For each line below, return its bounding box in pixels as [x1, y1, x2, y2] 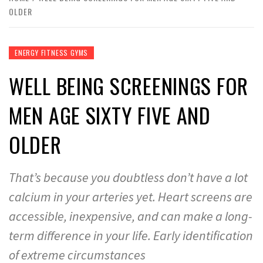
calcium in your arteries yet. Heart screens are [9, 188, 252, 205]
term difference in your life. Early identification [9, 227, 253, 244]
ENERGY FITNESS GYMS [15, 48, 89, 58]
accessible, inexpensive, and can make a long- [9, 208, 252, 224]
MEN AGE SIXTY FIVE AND [9, 99, 211, 130]
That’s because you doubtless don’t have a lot [9, 169, 248, 186]
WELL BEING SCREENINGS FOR [9, 70, 248, 101]
